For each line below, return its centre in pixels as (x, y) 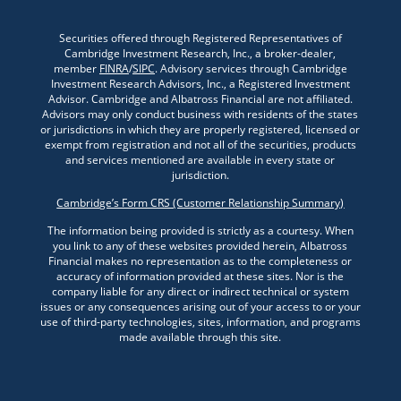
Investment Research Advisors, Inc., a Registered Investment (200, 84)
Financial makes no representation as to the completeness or (200, 261)
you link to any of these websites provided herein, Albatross (200, 246)
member (76, 68)
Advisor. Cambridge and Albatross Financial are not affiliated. (200, 99)
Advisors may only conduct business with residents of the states (200, 114)
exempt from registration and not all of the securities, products (200, 145)
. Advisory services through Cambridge (251, 68)
